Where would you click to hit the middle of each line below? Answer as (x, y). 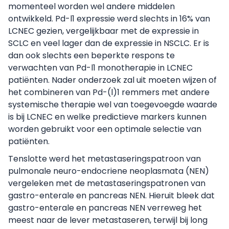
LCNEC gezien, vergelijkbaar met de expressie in (104, 31)
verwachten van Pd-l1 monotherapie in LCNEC (100, 68)
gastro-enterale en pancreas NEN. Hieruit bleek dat (111, 196)
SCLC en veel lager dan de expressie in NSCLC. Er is (109, 43)
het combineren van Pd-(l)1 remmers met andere (109, 92)
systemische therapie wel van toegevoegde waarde (113, 105)
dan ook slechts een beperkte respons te (91, 55)
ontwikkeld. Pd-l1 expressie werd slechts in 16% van (109, 19)
